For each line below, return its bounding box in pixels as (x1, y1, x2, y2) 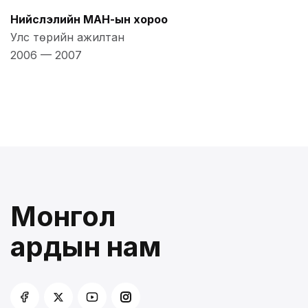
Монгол (10, 199, 116, 234)
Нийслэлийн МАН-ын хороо (10, 12, 168, 27)
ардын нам (10, 230, 161, 264)
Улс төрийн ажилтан (10, 30, 124, 45)
